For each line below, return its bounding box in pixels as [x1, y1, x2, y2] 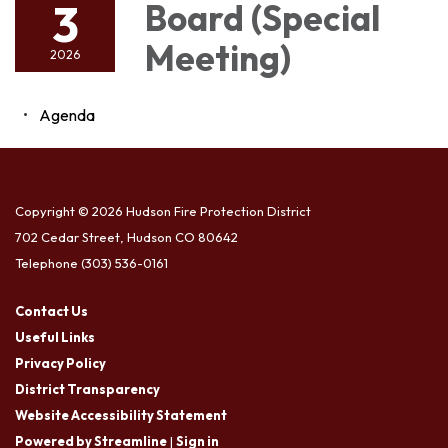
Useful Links [15, 328, 95, 345]
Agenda [39, 104, 95, 125]
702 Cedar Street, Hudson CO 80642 [15, 228, 238, 245]
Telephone [15, 254, 78, 271]
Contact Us [15, 302, 88, 319]
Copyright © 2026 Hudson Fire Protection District [15, 202, 311, 219]
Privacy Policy [15, 354, 106, 371]
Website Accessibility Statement [15, 406, 227, 423]
